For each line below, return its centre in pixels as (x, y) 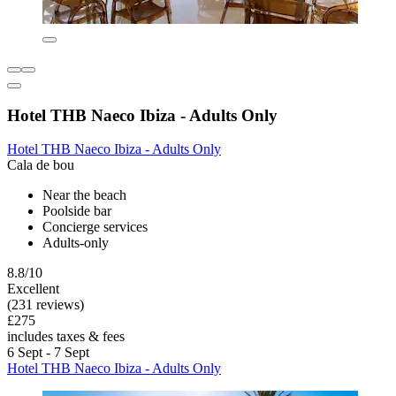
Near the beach (84, 195)
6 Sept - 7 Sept (48, 353)
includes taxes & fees (66, 337)
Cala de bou (41, 165)
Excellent (33, 289)
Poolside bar (77, 211)
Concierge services (95, 227)
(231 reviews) (46, 305)
